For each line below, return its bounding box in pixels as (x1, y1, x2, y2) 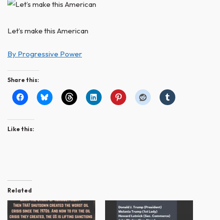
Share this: (7, 76, 39, 84)
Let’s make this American (7, 26, 88, 36)
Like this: (7, 125, 34, 133)
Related (7, 187, 32, 194)
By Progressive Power (7, 49, 82, 59)
